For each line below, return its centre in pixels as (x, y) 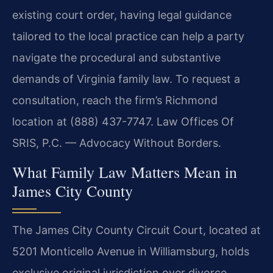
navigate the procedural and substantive (116, 58)
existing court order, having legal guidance (122, 15)
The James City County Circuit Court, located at (136, 230)
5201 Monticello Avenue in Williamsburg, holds (131, 251)
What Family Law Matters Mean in (125, 172)
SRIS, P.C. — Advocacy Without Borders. (117, 143)
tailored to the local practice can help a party (128, 37)
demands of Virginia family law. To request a (126, 79)
